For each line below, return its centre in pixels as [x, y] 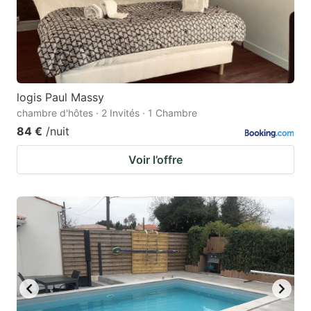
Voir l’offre [155, 159]
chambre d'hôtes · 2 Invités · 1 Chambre [107, 112]
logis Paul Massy [60, 97]
